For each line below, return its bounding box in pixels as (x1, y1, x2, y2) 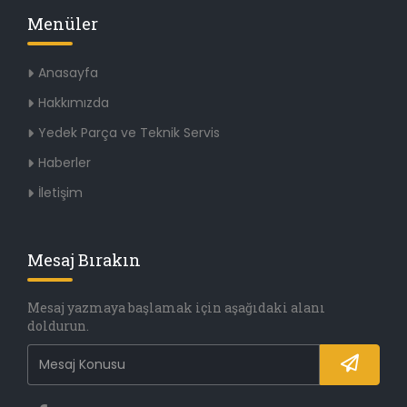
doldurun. (27, 316, 89, 334)
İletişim (38, 183, 83, 202)
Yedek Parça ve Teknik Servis (38, 123, 220, 142)
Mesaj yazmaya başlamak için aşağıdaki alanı (27, 298, 325, 316)
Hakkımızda (38, 93, 109, 112)
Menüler (27, 12, 98, 35)
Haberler (38, 153, 91, 172)
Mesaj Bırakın (27, 248, 141, 271)
